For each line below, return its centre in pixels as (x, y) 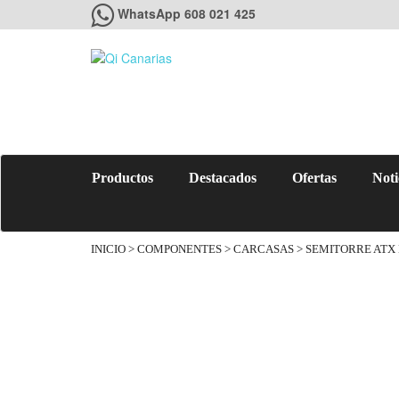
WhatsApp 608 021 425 (187, 13)
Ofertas (314, 178)
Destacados (223, 178)
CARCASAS (264, 249)
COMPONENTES (179, 249)
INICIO (108, 249)
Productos (122, 178)
